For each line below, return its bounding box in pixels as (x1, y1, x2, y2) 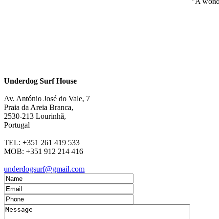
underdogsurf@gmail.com (4, 165, 85, 174)
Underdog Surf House (4, 77, 77, 86)
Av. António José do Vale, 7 (4, 94, 90, 103)
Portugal (4, 121, 30, 130)
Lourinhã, (36, 112, 66, 121)
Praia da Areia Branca (4, 103, 71, 112)
